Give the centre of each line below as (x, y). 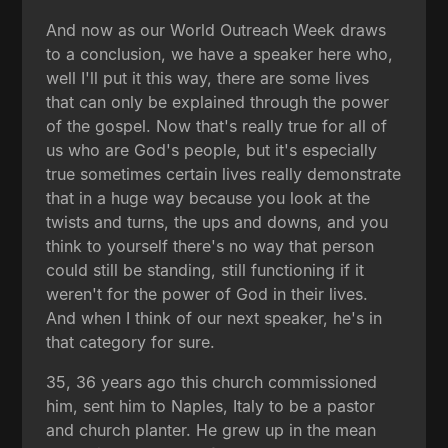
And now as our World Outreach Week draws (216, 29)
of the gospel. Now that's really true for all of (217, 125)
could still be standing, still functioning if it (205, 269)
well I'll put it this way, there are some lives (208, 77)
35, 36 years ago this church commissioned (212, 381)
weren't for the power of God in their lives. (207, 293)
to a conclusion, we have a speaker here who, (220, 53)
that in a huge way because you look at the (208, 197)
